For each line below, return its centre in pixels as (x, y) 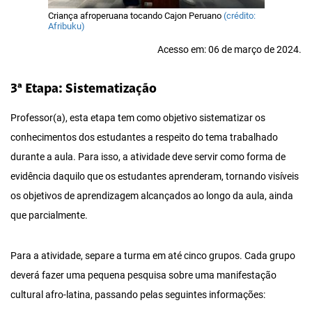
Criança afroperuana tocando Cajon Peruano (135, 16)
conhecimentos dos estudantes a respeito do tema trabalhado (144, 138)
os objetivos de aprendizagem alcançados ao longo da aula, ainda (152, 196)
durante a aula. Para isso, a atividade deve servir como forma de (148, 157)
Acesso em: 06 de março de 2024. (229, 50)
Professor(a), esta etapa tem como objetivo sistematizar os (138, 118)
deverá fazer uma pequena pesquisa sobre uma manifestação (143, 276)
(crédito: (239, 16)
